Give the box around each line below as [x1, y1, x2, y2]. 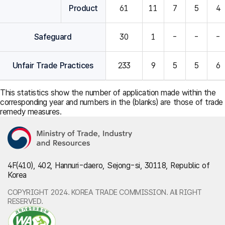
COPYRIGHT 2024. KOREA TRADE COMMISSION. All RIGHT [8, 188, 202, 197]
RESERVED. [8, 197, 43, 206]
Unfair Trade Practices [12, 61, 93, 70]
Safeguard [34, 32, 72, 42]
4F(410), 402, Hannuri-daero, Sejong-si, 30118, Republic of [8, 161, 210, 170]
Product [69, 4, 98, 13]
